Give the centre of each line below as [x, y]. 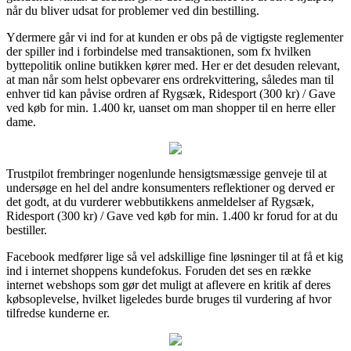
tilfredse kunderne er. [58, 313]
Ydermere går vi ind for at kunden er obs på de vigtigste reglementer [175, 37]
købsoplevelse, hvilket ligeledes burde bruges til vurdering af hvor [169, 299]
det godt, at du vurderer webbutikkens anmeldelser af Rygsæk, [160, 201]
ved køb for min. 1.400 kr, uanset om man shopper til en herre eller [171, 107]
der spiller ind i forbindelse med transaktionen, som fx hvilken [159, 51]
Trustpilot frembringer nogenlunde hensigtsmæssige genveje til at [166, 173]
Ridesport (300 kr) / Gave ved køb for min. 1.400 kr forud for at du [172, 215]
